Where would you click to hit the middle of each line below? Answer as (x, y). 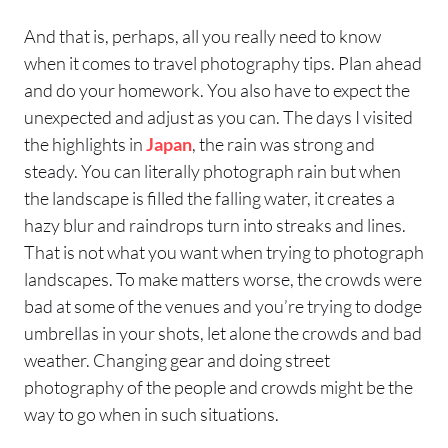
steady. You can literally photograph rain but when (212, 170)
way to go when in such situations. (151, 413)
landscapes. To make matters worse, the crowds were (223, 278)
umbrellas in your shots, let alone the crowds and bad (223, 332)
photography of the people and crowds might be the (218, 386)
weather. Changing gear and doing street (177, 359)
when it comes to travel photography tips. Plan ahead (223, 62)
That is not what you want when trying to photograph (224, 251)
